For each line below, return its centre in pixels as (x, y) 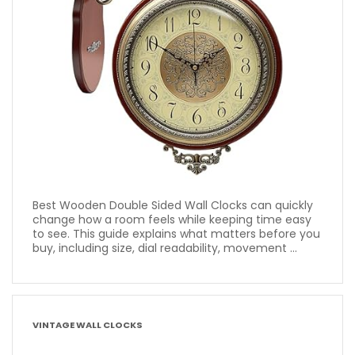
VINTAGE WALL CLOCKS (88, 325)
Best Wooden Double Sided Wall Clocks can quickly (173, 205)
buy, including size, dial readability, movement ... (165, 248)
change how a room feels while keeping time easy (172, 219)
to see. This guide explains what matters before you (176, 233)
